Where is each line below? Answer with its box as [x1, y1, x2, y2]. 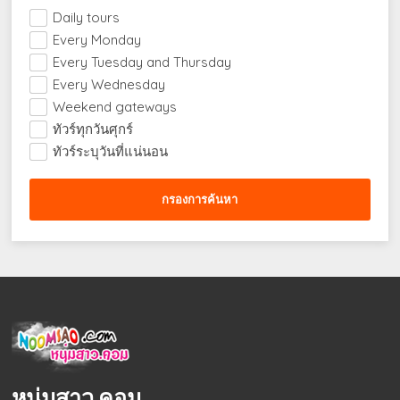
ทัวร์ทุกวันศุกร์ [53, 121, 134, 138]
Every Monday [53, 31, 142, 49]
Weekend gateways [53, 98, 178, 116]
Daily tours [53, 9, 121, 27]
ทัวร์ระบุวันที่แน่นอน [53, 143, 169, 161]
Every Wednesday [53, 76, 166, 94]
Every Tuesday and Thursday [53, 54, 232, 71]
